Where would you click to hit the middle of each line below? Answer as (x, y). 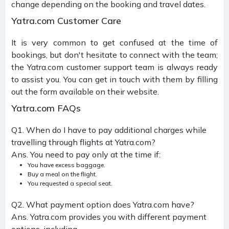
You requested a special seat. (70, 183)
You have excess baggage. (66, 165)
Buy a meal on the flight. (62, 174)
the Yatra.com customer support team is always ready (114, 67)
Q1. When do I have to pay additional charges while (109, 130)
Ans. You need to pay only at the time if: (86, 154)
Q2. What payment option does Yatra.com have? (103, 204)
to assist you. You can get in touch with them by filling (114, 79)
